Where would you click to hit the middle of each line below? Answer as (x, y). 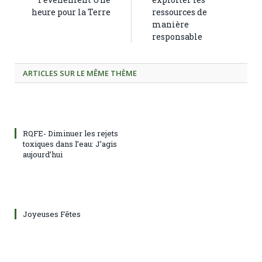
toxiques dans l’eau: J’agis (70, 144)
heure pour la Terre (71, 12)
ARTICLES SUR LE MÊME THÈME (80, 73)
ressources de (180, 12)
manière (170, 24)
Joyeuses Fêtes (52, 214)
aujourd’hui (43, 154)
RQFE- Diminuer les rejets (70, 133)
